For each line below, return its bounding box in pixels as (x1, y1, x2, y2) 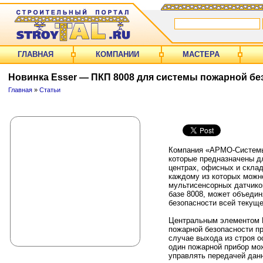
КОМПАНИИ (96, 50, 139, 59)
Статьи (39, 86, 60, 93)
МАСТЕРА (182, 50, 220, 59)
